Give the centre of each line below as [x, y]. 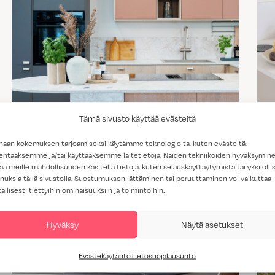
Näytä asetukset [212, 224]
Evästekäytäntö [105, 255]
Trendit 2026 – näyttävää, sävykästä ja [124, 118]
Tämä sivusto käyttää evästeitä [137, 118]
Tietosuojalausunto [164, 255]
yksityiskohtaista [69, 133]
